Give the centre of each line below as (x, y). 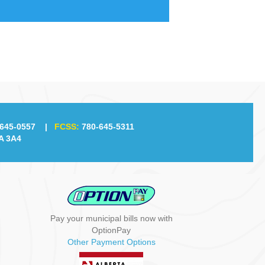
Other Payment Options (111, 242)
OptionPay (112, 230)
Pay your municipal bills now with (111, 218)
